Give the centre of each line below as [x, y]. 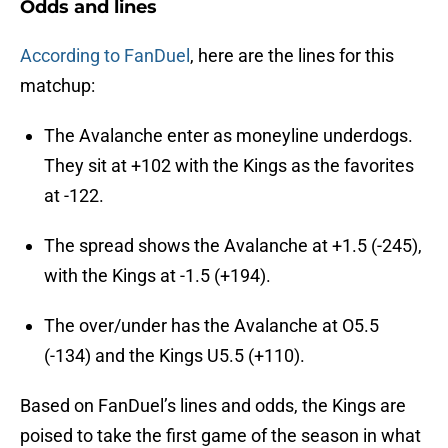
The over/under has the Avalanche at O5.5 [211, 326]
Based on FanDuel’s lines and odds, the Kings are [213, 406]
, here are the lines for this [292, 56]
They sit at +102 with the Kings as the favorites [229, 166]
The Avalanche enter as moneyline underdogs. [228, 136]
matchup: [57, 86]
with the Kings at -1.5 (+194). [157, 276]
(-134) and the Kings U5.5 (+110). [174, 356]
